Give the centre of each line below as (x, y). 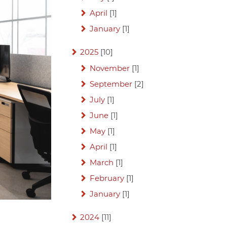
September (111, 84)
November (109, 68)
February (107, 178)
